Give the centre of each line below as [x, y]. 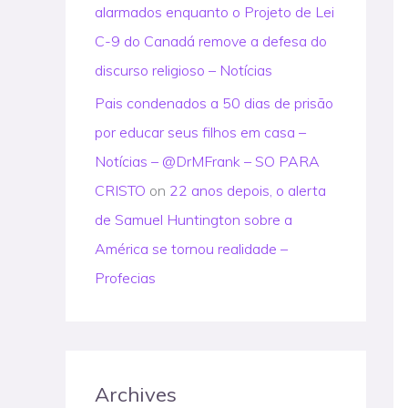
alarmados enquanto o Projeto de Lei [214, 12]
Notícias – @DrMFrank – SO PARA [207, 161]
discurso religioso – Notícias [184, 70]
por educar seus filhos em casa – [200, 132]
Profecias [125, 278]
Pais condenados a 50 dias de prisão [214, 103]
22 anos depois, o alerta [248, 190]
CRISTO [120, 190]
